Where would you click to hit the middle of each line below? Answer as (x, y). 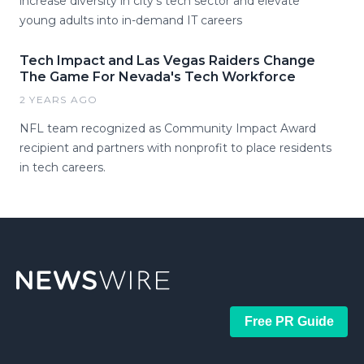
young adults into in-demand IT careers (131, 20)
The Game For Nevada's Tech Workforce (158, 77)
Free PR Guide (289, 321)
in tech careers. (63, 167)
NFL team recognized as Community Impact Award (168, 128)
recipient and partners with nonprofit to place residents (175, 148)
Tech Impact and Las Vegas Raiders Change (167, 61)
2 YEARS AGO (59, 100)
